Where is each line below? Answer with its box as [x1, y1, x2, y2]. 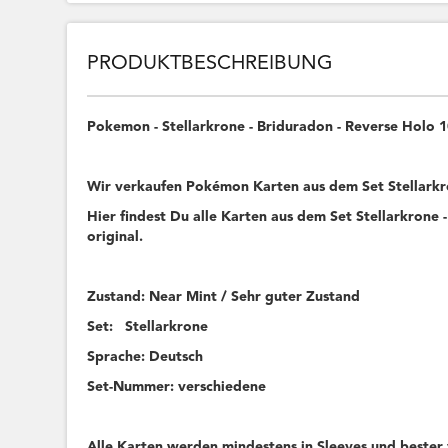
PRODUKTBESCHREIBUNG [87, 54, 334, 75]
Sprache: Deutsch [87, 350, 204, 365]
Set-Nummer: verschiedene [87, 380, 267, 395]
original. [87, 230, 144, 245]
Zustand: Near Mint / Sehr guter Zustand [87, 290, 361, 305]
